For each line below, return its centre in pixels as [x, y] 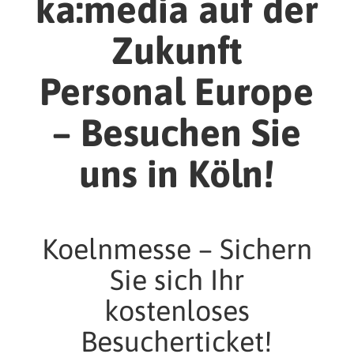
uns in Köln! [177, 174]
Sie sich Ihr [177, 280]
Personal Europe [177, 92]
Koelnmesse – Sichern [177, 249]
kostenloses [177, 311]
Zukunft [177, 51]
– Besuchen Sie [177, 133]
